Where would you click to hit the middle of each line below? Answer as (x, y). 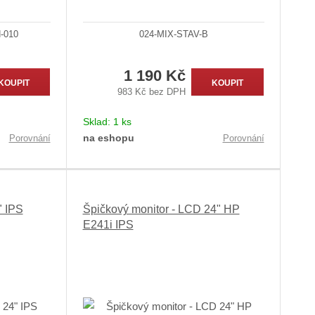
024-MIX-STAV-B (173, 34)
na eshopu (108, 137)
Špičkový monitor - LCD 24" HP (161, 210)
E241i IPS (108, 225)
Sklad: (98, 121)
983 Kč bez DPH (152, 91)
